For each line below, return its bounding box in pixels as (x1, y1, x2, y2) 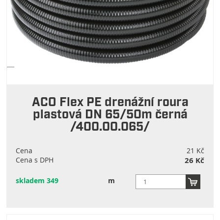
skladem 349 (16, 176, 59, 186)
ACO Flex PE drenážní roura (31, 97, 189, 110)
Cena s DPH (16, 155, 54, 165)
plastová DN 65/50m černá (32, 109, 188, 122)
